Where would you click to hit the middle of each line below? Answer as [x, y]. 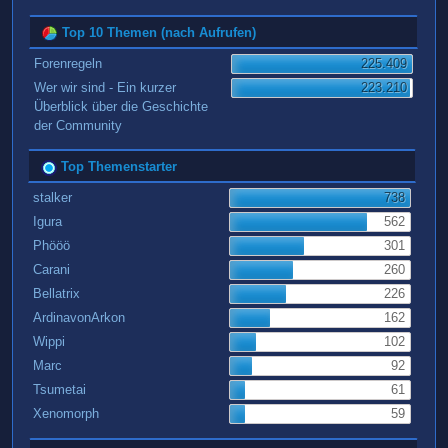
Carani [51, 270]
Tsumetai [59, 390]
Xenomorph [65, 414]
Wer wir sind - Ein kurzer [105, 88]
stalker [52, 198]
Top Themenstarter [116, 167]
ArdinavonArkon [78, 318]
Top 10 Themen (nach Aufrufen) [157, 33]
